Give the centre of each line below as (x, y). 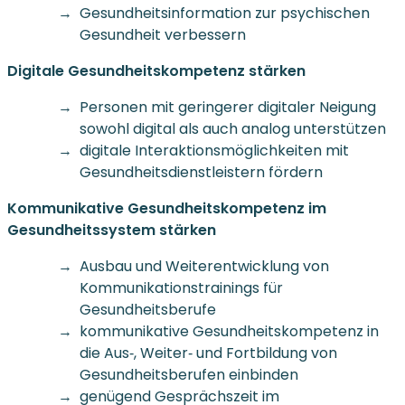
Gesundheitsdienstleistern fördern (201, 172)
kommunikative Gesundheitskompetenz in (229, 331)
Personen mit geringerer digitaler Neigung (228, 107)
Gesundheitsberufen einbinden (189, 374)
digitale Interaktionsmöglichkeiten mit (214, 150)
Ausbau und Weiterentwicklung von (204, 266)
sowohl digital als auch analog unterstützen (233, 128)
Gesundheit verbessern (163, 34)
